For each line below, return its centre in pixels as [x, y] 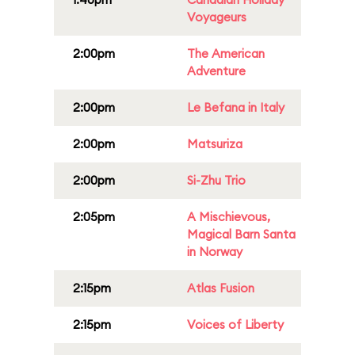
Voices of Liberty [235, 324]
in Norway [215, 252]
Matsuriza [215, 144]
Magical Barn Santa [241, 234]
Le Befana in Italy [236, 107]
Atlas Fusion [221, 288]
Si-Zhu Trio [216, 180]
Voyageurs [217, 17]
